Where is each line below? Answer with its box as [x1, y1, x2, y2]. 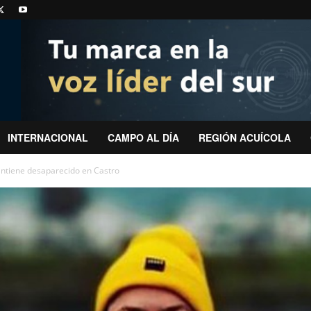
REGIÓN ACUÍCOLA [199, 131, 291, 144]
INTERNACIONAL [8, 131, 88, 144]
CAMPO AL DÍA [108, 131, 179, 144]
